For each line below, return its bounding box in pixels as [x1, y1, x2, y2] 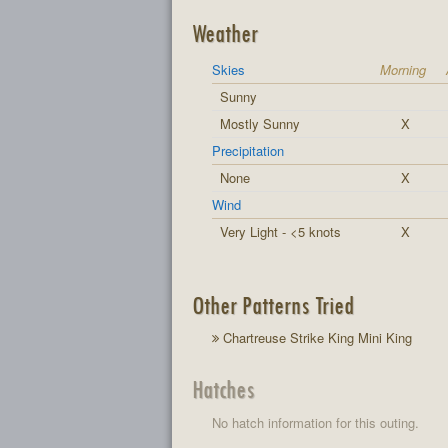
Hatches [191, 373, 255, 404]
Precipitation [212, 140, 284, 160]
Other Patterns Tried [191, 288, 354, 320]
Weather [191, 17, 258, 48]
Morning [380, 59, 426, 79]
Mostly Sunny [220, 113, 300, 133]
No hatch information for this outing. [212, 412, 419, 432]
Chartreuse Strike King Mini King [219, 328, 412, 347]
